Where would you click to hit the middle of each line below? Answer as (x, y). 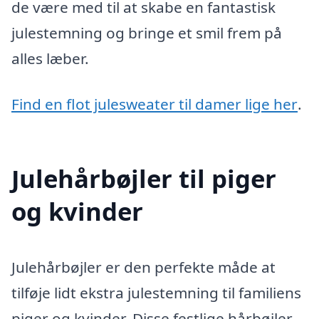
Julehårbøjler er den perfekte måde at (143, 267)
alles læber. (50, 58)
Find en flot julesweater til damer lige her (155, 104)
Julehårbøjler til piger (144, 179)
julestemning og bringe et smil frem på (147, 32)
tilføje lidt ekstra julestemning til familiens (156, 293)
